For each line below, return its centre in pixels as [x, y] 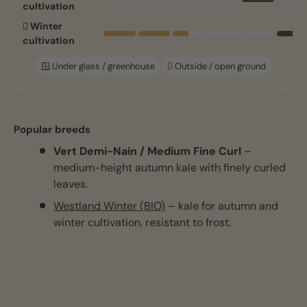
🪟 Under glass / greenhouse [98, 66]
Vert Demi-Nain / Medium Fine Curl [148, 151]
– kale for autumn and [222, 206]
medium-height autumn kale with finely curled [170, 168]
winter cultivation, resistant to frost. [143, 223]
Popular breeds [52, 130]
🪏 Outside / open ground [217, 66]
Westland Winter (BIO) [110, 206]
